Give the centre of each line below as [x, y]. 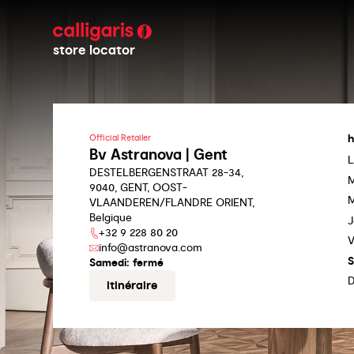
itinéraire [132, 286]
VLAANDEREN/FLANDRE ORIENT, [171, 203]
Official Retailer [120, 138]
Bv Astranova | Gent [158, 155]
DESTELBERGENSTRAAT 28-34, [166, 173]
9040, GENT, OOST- [138, 188]
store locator [94, 50]
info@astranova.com [150, 248]
